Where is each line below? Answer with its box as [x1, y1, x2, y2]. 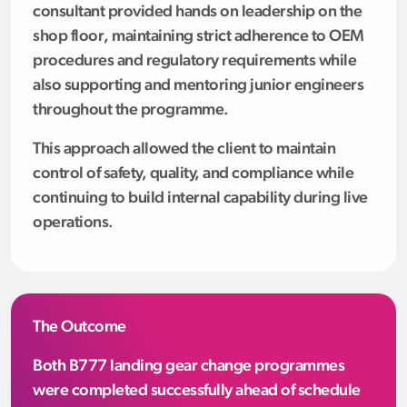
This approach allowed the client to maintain [33, 140, 335, 158]
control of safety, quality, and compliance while [33, 164, 353, 183]
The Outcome [33, 318, 126, 336]
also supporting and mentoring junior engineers [33, 76, 363, 94]
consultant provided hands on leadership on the [33, 3, 362, 21]
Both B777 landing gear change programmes [33, 357, 344, 375]
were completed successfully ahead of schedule [33, 382, 361, 400]
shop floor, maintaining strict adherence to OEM [33, 27, 364, 45]
